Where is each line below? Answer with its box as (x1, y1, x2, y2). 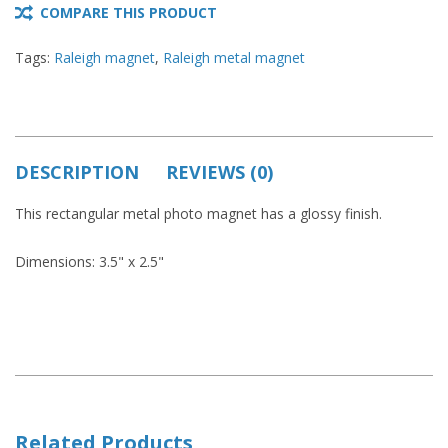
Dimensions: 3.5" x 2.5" (15, 252, 164, 272)
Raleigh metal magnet (163, 48, 305, 68)
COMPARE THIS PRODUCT (40, 3, 217, 23)
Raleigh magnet (54, 48, 155, 68)
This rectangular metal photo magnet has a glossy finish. (15, 204, 382, 224)
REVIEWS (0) (166, 160, 273, 185)
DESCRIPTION (15, 160, 139, 185)
